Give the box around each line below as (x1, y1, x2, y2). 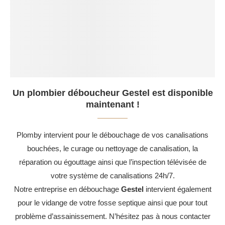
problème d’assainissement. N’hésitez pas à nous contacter (15, 211, 210, 220)
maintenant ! (85, 99, 140, 109)
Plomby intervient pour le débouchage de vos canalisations (17, 130, 208, 139)
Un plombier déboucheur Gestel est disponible (12, 87, 213, 98)
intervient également (143, 184, 211, 193)
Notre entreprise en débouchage (14, 184, 121, 193)
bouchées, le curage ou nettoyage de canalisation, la (27, 144, 198, 153)
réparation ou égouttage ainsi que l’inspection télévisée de (19, 157, 206, 166)
